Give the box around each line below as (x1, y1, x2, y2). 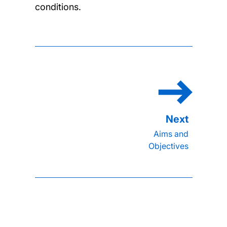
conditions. (34, 1, 81, 12)
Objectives (148, 140, 188, 151)
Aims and (153, 128, 188, 139)
